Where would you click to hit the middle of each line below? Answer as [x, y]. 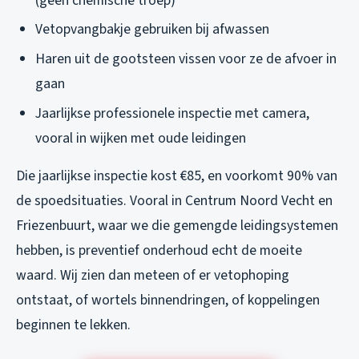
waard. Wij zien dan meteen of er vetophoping [153, 275]
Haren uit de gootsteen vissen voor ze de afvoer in [186, 59]
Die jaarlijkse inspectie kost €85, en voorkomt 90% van [177, 175]
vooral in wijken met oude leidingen [141, 138]
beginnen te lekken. [73, 325]
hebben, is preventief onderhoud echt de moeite [159, 250]
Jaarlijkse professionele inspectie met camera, [172, 113]
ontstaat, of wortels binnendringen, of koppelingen [168, 300]
